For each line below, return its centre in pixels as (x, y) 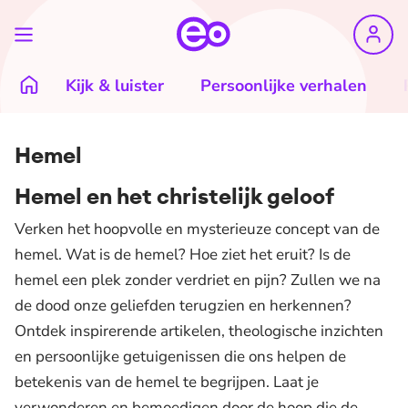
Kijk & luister (115, 86)
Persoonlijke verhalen (284, 86)
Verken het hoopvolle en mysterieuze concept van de (197, 229)
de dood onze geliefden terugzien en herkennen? (183, 306)
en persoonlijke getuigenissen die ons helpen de (180, 357)
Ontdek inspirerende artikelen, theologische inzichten (199, 331)
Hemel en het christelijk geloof (174, 196)
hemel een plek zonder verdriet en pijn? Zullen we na (198, 280)
